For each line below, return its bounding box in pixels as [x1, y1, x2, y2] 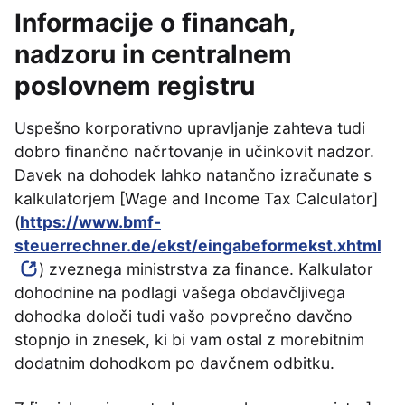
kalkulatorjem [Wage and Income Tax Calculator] [14, 189, 378, 208]
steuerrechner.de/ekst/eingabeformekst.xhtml [14, 236, 381, 255]
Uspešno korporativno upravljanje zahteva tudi [14, 118, 365, 137]
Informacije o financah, [14, 7, 295, 38]
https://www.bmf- [20, 212, 161, 231]
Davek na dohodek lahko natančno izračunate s [14, 165, 372, 184]
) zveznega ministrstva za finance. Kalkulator [39, 259, 373, 278]
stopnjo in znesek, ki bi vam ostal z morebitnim [14, 330, 364, 349]
